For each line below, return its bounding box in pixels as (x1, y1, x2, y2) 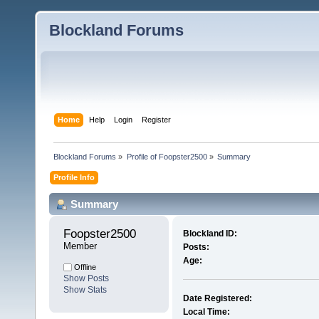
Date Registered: (182, 293, 252, 304)
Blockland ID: (182, 229, 237, 239)
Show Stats (63, 285, 107, 296)
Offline (72, 263, 96, 272)
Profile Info (53, 172, 95, 182)
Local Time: (182, 307, 230, 318)
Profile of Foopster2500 (126, 152, 207, 161)
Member (63, 241, 97, 252)
